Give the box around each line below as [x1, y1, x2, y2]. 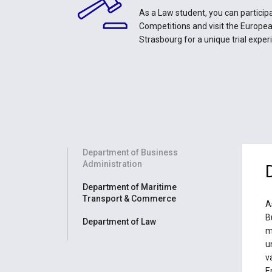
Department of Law [83, 217, 157, 226]
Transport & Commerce [83, 193, 177, 203]
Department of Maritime [83, 182, 177, 192]
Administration [83, 158, 143, 169]
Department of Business [83, 147, 178, 157]
